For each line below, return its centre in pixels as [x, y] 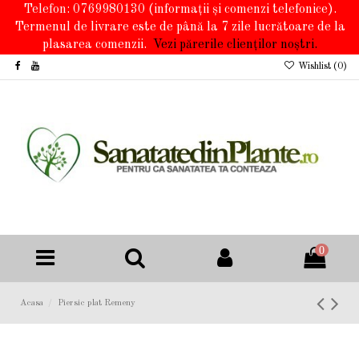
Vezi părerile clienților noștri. [235, 45]
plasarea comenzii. [97, 45]
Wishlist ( [317, 67]
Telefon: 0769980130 [84, 10]
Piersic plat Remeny [96, 304]
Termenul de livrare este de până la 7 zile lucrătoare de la [179, 27]
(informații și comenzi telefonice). [240, 10]
